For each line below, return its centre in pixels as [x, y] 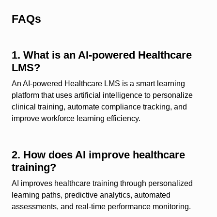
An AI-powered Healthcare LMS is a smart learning [98, 84]
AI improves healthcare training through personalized [102, 184]
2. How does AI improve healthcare [98, 155]
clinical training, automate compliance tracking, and [99, 107]
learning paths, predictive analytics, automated [91, 195]
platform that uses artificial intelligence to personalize [102, 95]
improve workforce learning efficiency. [76, 119]
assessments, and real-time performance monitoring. [101, 207]
